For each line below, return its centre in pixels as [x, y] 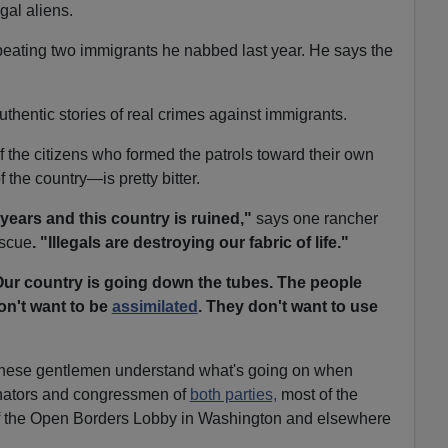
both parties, [233, 394]
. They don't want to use [287, 306]
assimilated [154, 306]
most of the [317, 394]
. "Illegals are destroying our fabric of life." [190, 242]
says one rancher [314, 218]
